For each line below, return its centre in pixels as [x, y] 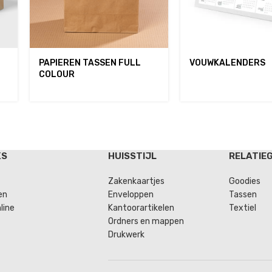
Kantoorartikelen [141, 208]
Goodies [244, 181]
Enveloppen [131, 195]
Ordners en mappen [146, 221]
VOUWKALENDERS [228, 63]
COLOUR [56, 75]
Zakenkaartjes [136, 181]
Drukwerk [126, 235]
